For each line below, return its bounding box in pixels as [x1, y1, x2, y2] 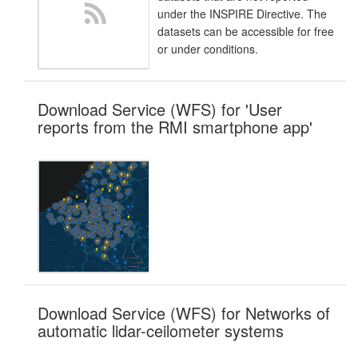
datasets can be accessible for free [157, 22, 334, 39]
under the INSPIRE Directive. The [157, 5, 327, 22]
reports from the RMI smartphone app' [38, 114, 312, 138]
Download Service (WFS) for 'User [38, 97, 282, 121]
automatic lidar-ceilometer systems [38, 318, 284, 342]
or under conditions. [157, 40, 258, 57]
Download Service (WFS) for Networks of [38, 300, 330, 324]
